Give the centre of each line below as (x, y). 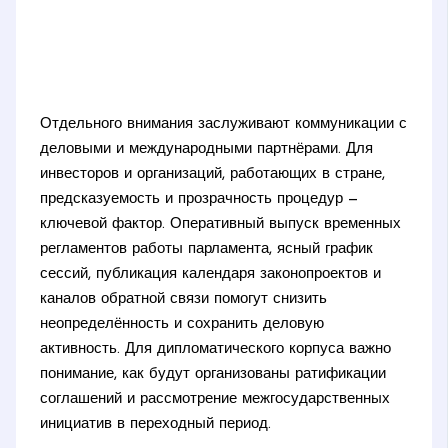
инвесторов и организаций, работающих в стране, (213, 174)
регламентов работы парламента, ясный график (207, 249)
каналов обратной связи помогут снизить (184, 299)
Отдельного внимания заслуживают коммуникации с (224, 124)
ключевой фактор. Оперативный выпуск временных (221, 224)
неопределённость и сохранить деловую (182, 324)
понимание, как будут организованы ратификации (213, 374)
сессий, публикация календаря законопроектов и (211, 274)
